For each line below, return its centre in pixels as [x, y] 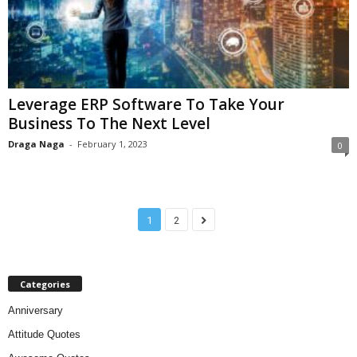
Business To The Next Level [109, 123]
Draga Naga [36, 143]
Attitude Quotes [44, 334]
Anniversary [35, 310]
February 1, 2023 [112, 143]
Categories [45, 284]
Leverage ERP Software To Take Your [146, 104]
